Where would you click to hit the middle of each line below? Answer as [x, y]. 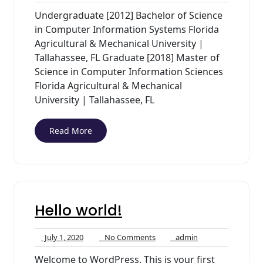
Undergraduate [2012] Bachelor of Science [129, 15]
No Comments [127, 237]
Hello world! [78, 210]
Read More [71, 131]
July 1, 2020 [62, 237]
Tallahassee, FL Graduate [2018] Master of [127, 58]
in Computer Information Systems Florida [127, 29]
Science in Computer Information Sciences [129, 72]
